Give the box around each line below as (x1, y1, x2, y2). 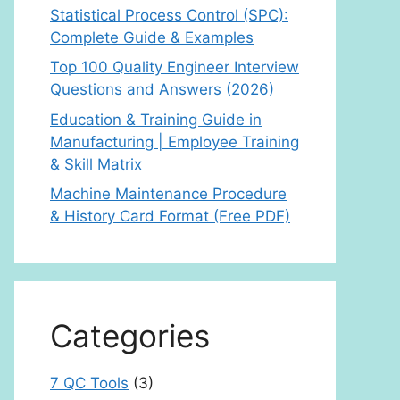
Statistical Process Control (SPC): (50, 5, 288, 24)
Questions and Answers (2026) (50, 80, 274, 98)
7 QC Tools (50, 374, 129, 392)
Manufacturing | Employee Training (50, 132, 299, 151)
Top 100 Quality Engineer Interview (50, 58, 299, 76)
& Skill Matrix (50, 154, 142, 173)
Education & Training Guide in (50, 110, 262, 129)
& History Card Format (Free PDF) (50, 207, 290, 225)
